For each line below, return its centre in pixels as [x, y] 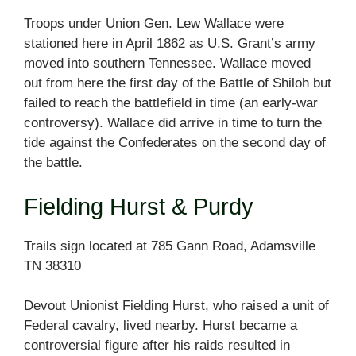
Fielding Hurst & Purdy [139, 206]
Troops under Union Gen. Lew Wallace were [154, 24]
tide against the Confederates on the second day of [175, 143]
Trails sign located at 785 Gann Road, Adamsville [170, 246]
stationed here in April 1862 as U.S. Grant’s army [170, 44]
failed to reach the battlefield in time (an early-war [171, 103]
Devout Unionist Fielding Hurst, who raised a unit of [176, 306]
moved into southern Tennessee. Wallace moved [167, 64]
